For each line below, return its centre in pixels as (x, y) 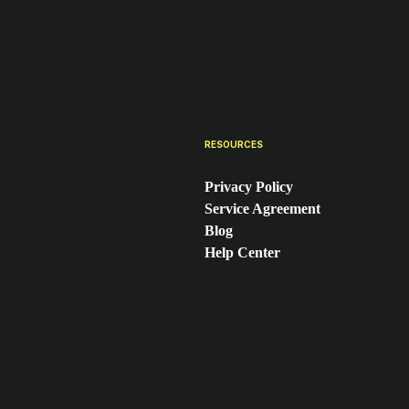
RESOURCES (234, 144)
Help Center (242, 252)
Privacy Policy (249, 186)
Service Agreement (262, 208)
